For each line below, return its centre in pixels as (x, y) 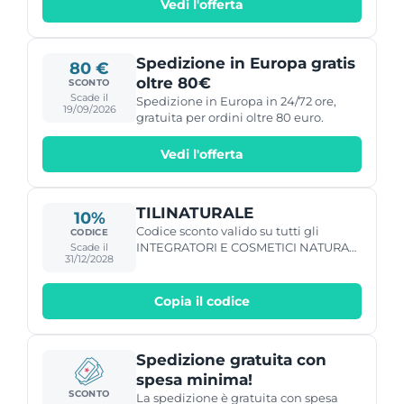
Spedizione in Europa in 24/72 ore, (236, 101)
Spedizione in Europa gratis (246, 63)
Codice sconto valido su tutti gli (228, 230)
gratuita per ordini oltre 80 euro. (230, 117)
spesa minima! (194, 379)
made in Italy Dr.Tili (193, 263)
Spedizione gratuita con (231, 359)
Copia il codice (202, 301)
